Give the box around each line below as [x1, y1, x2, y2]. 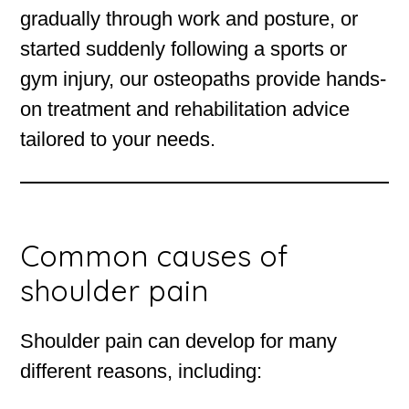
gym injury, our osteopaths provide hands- [20, 68, 387, 91]
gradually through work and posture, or [20, 7, 359, 31]
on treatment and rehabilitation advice [20, 98, 351, 121]
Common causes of [20, 237, 288, 275]
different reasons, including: [20, 360, 263, 383]
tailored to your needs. [20, 128, 216, 152]
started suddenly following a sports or [20, 37, 348, 61]
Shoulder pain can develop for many [20, 330, 338, 353]
